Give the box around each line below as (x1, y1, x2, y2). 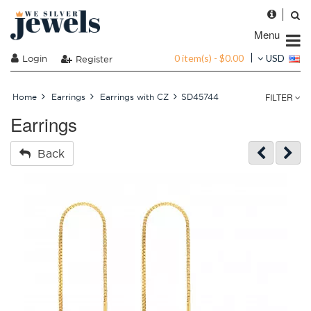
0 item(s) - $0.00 (174, 51, 244, 64)
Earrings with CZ (100, 92, 169, 102)
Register (76, 53, 112, 65)
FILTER (265, 91, 295, 103)
